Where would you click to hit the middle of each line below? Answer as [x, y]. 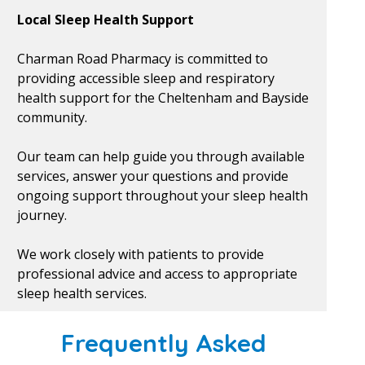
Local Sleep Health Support [105, 20]
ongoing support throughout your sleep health [162, 196]
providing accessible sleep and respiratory [145, 78]
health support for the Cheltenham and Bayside [163, 98]
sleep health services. [81, 293]
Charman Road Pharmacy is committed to [142, 59]
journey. [42, 215]
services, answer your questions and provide [152, 176]
